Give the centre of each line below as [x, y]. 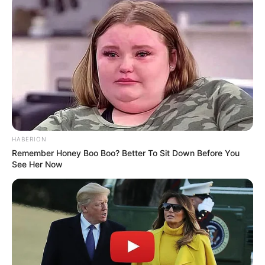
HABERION [29, 139]
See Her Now [37, 164]
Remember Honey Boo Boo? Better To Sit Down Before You [126, 153]
